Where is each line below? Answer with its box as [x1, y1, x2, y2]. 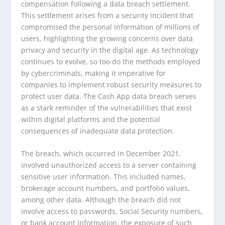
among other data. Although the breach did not [21, 195, 181, 205]
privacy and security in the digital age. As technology [21, 45, 199, 55]
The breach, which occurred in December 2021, [21, 149, 181, 159]
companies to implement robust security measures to [21, 79, 202, 89]
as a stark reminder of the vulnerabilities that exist [21, 102, 192, 113]
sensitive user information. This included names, [21, 172, 186, 182]
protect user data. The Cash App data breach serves [21, 91, 197, 101]
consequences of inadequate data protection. [21, 126, 175, 136]
